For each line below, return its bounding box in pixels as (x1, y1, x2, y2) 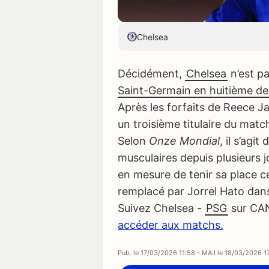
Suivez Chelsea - (118, 202, 205, 215)
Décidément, (118, 67, 185, 80)
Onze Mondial (149, 134, 220, 148)
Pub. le (118, 249, 141, 258)
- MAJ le (197, 249, 225, 258)
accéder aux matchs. (118, 219, 223, 232)
